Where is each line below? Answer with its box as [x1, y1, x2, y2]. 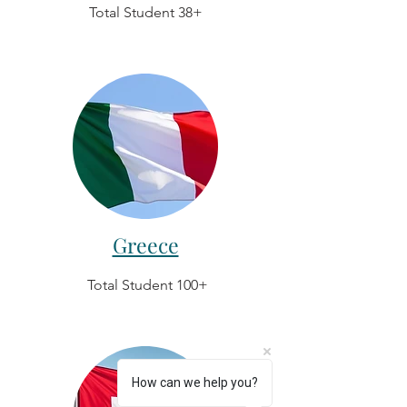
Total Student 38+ [88, 4, 203, 21]
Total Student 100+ [86, 276, 208, 293]
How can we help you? [132, 375, 258, 390]
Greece [112, 231, 179, 259]
